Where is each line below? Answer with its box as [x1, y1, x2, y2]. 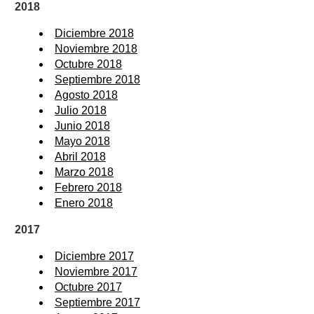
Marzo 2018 [55, 165, 114, 178]
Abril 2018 [55, 150, 106, 163]
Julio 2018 [55, 104, 107, 116]
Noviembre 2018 [55, 42, 137, 55]
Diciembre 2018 [55, 27, 134, 39]
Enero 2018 [55, 196, 113, 209]
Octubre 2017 [55, 280, 122, 293]
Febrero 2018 [55, 181, 122, 193]
